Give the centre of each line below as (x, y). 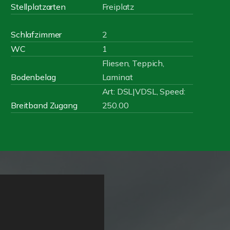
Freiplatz (118, 7)
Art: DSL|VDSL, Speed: (143, 91)
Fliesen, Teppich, (133, 63)
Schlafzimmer (36, 34)
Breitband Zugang (44, 105)
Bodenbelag (33, 77)
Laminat (117, 77)
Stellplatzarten (38, 7)
